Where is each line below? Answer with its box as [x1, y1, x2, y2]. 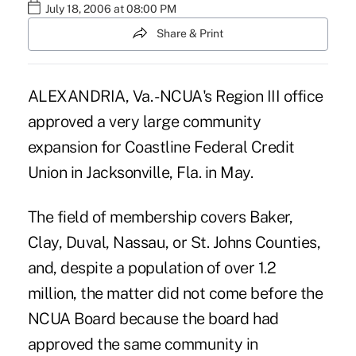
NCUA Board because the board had [27, 308, 279, 328]
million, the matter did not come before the [27, 283, 323, 303]
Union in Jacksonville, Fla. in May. [27, 162, 253, 182]
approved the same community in [27, 334, 258, 354]
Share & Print [157, 27, 223, 41]
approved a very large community [27, 111, 261, 131]
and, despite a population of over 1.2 [27, 257, 277, 277]
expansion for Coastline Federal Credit [27, 137, 295, 157]
